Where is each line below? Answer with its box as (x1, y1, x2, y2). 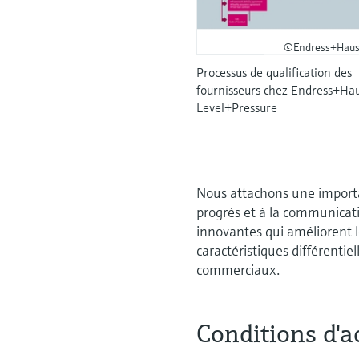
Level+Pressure (196, 99, 278, 115)
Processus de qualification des (196, 63, 353, 80)
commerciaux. (196, 260, 280, 279)
